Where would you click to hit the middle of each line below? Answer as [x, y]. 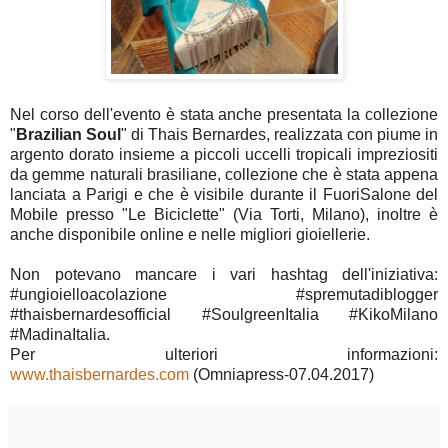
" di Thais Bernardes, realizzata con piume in [279, 134]
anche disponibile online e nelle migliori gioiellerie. [190, 234]
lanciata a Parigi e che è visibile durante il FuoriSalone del [224, 194]
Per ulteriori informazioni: [224, 354]
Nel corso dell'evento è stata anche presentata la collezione [224, 114]
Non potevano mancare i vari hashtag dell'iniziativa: [224, 274]
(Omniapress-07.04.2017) [281, 374]
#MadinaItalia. [60, 334]
